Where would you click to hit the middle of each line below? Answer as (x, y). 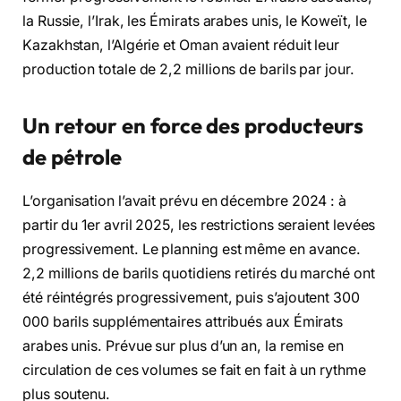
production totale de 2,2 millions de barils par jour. (188, 69)
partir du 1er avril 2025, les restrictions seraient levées (199, 225)
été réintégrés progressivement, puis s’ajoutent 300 (191, 297)
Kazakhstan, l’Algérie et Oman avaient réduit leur (181, 45)
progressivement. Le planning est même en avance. (192, 249)
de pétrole (73, 156)
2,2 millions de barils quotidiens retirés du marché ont (199, 273)
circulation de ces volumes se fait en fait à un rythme (194, 370)
